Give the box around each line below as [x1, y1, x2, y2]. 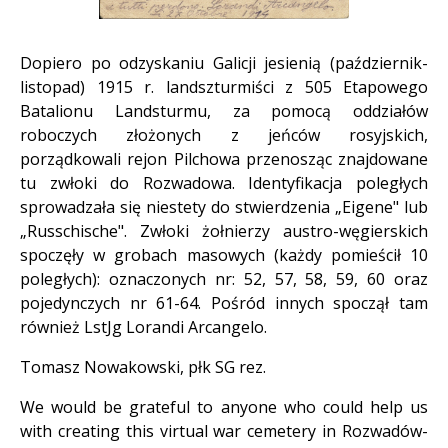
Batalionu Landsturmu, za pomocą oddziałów [20, 100, 428, 123]
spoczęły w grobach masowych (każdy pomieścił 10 [20, 244, 428, 267]
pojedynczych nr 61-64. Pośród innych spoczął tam [20, 292, 428, 315]
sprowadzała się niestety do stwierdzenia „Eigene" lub [20, 196, 428, 219]
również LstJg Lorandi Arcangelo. [20, 316, 267, 339]
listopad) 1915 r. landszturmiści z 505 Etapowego [20, 76, 428, 99]
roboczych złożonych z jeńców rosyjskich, [20, 124, 428, 147]
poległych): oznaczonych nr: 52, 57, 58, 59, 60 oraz [20, 268, 428, 291]
